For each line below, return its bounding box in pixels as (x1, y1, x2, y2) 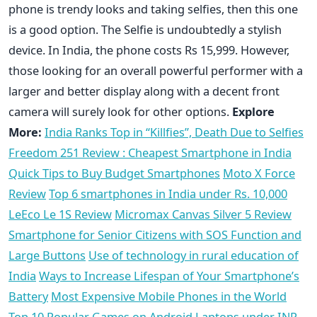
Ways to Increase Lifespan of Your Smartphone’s (39, 267, 299, 284)
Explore (232, 103, 275, 120)
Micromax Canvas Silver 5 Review (115, 206, 292, 223)
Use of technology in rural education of (88, 247, 299, 264)
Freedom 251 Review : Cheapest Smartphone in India (8, 144, 292, 161)
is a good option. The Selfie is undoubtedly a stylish (8, 21, 282, 38)
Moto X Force (223, 165, 295, 182)
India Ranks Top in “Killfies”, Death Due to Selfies (45, 124, 304, 141)
